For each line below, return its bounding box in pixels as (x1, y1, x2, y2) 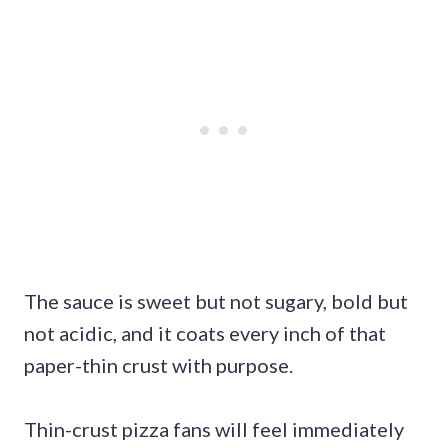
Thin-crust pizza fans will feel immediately (24, 416, 404, 441)
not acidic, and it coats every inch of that (24, 320, 386, 345)
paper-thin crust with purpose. (24, 352, 293, 377)
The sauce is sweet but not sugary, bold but (24, 288, 408, 313)
